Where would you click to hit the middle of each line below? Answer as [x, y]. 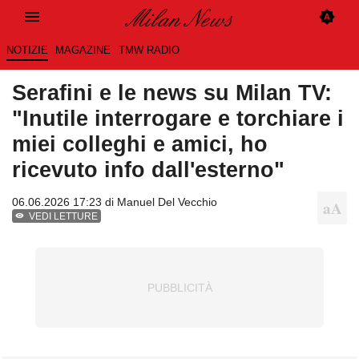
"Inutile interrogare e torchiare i [178, 119]
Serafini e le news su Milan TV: [172, 93]
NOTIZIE [27, 50]
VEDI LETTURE [64, 217]
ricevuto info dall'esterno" [148, 170]
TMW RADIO [149, 50]
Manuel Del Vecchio [167, 202]
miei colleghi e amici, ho [140, 144]
